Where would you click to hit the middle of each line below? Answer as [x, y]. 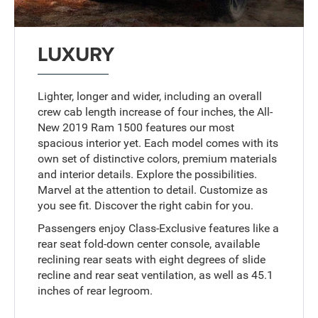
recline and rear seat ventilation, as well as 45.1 [156, 275]
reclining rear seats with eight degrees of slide [152, 260]
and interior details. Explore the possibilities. [148, 175]
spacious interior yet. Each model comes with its [158, 143]
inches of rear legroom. [95, 291]
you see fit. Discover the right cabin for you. [146, 206]
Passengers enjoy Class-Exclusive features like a [159, 229]
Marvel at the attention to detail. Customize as [153, 190]
